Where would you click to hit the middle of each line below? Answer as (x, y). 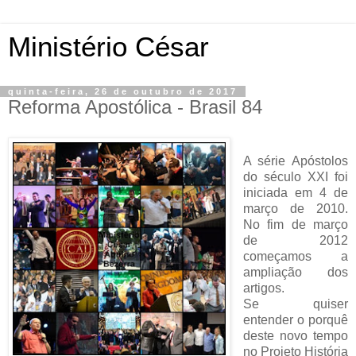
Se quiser (295, 304)
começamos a (295, 256)
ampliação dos (295, 272)
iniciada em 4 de (295, 192)
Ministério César (108, 47)
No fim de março (295, 224)
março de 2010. (295, 208)
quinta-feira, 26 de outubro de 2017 (123, 91)
